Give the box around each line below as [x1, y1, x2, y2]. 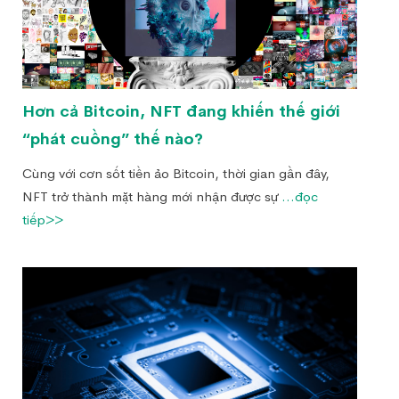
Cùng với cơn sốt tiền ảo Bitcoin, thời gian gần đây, [22, 164, 330, 182]
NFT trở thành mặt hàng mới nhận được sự [22, 187, 281, 205]
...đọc [281, 187, 318, 205]
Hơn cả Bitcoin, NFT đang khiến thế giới [22, 101, 340, 121]
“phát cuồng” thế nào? [22, 128, 203, 149]
